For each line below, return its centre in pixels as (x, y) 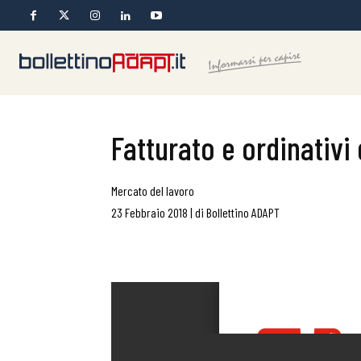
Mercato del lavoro (153, 191)
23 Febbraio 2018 (149, 212)
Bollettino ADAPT (243, 212)
